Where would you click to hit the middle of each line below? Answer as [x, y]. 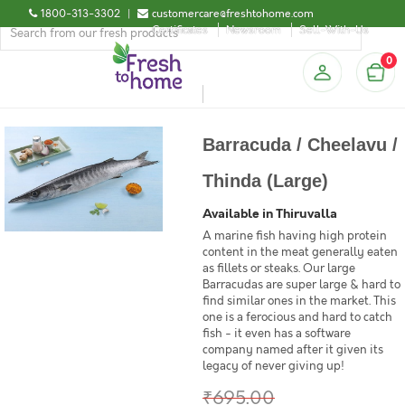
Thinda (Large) [265, 181]
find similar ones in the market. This [299, 301]
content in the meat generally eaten [300, 252]
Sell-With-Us [334, 30]
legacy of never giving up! [273, 366]
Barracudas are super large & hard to [301, 285]
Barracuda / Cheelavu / [300, 145]
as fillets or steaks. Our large [279, 268]
